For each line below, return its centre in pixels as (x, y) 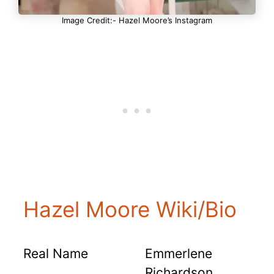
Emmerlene (179, 254)
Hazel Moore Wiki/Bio (130, 209)
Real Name (56, 254)
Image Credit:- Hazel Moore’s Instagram (137, 20)
